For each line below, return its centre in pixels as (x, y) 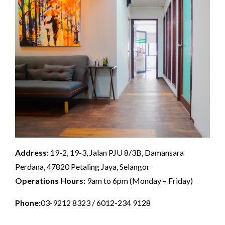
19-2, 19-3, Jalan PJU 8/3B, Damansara (116, 152)
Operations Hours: (50, 180)
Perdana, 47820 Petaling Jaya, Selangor (82, 166)
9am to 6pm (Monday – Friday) (139, 180)
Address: (32, 152)
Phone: (28, 202)
